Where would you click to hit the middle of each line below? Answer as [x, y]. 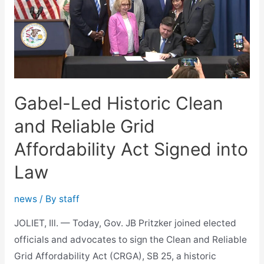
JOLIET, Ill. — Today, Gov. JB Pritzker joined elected [125, 223]
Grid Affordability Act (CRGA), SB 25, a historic [115, 256]
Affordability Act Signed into [131, 149]
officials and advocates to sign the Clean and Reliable [130, 239]
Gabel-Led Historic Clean [118, 103]
